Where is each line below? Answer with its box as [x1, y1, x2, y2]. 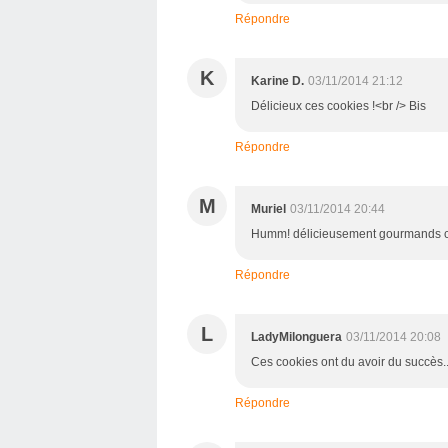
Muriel [251, 202, 286, 216]
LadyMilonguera [251, 330, 342, 344]
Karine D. [251, 74, 304, 88]
